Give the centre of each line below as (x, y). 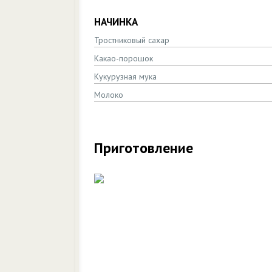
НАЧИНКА (116, 22)
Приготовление (144, 148)
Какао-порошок (124, 58)
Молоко (109, 95)
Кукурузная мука (125, 76)
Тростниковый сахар (132, 40)
